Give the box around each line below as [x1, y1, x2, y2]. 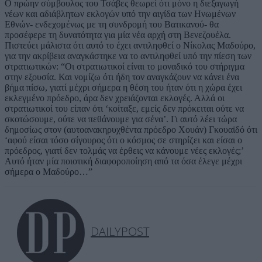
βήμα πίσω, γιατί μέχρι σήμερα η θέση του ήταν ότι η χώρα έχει [5, 82, 242, 93]
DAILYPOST [91, 223, 149, 240]
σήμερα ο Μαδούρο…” [5, 167, 92, 177]
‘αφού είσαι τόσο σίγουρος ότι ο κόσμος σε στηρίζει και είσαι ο [5, 135, 242, 146]
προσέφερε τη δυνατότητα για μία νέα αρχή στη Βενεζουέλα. [5, 30, 231, 40]
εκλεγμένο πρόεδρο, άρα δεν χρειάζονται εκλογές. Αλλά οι [5, 93, 225, 104]
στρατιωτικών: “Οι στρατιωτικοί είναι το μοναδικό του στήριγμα [5, 61, 244, 72]
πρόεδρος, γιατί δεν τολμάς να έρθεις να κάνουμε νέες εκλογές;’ [5, 146, 243, 156]
